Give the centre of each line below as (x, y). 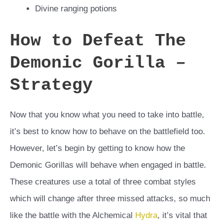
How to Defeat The (98, 41)
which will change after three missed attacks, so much (110, 198)
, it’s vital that (182, 215)
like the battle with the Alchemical (73, 215)
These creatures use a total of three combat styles (103, 182)
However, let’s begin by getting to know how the (97, 148)
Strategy (51, 85)
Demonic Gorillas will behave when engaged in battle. (108, 165)
